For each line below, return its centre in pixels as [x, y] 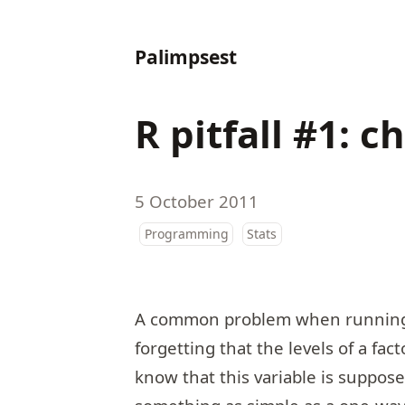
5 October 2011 [197, 201]
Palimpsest [186, 57]
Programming [186, 233]
